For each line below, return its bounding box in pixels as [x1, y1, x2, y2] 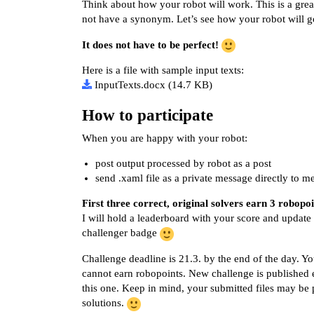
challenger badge [82, 227, 160, 239]
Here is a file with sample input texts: [82, 64, 244, 76]
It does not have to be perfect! [82, 39, 219, 50]
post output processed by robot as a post [95, 158, 271, 170]
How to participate [82, 106, 213, 124]
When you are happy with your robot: [82, 132, 247, 144]
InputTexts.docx [95, 79, 165, 91]
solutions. [82, 296, 127, 308]
